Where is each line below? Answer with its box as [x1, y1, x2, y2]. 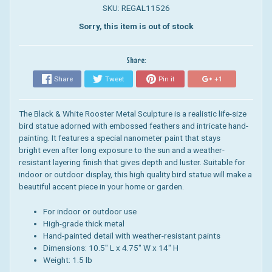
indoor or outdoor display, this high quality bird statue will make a [18, 169, 252, 180]
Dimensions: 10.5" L [42, 242, 114, 253]
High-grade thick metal [42, 218, 124, 228]
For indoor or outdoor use [42, 206, 137, 216]
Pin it [158, 74, 175, 83]
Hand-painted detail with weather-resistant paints [42, 230, 222, 240]
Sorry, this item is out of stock [78, 21, 194, 32]
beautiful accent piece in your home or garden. [18, 182, 186, 192]
